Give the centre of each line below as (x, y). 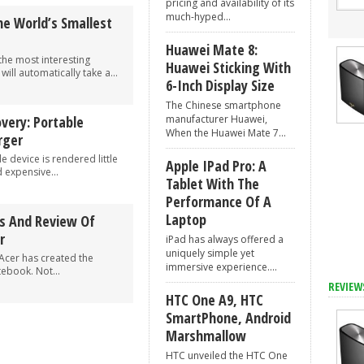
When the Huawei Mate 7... (226, 133)
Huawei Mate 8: (212, 50)
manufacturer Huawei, (217, 119)
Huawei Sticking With (228, 67)
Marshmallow (206, 336)
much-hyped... (198, 17)
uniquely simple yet (210, 253)
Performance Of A (219, 201)
